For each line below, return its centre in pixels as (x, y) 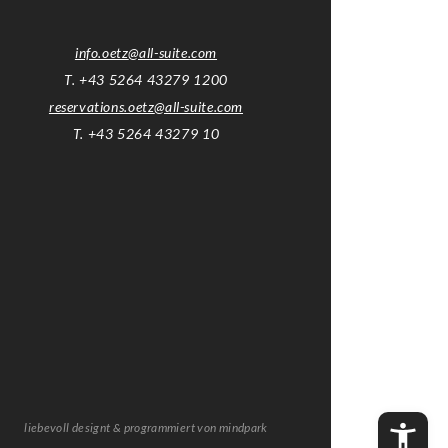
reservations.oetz (101, 107)
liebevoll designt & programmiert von (121, 428)
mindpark (243, 428)
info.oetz (101, 53)
